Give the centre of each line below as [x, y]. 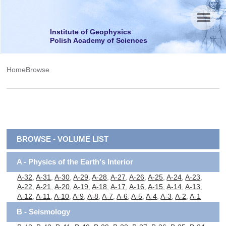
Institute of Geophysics [91, 32]
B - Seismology [44, 212]
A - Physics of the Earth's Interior [75, 162]
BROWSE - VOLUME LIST [63, 139]
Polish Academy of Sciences [99, 40]
